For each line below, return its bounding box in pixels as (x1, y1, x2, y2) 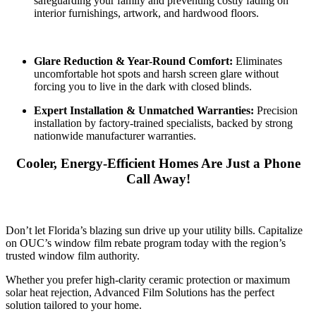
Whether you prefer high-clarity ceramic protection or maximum (6, 273, 290, 286)
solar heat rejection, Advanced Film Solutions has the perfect (6, 286, 274, 298)
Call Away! (126, 171, 190, 187)
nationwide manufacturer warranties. (34, 130, 196, 142)
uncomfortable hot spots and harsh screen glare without (34, 68, 279, 80)
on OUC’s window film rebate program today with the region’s (6, 236, 286, 249)
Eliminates (233, 55, 282, 68)
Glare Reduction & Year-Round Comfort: (34, 55, 233, 68)
